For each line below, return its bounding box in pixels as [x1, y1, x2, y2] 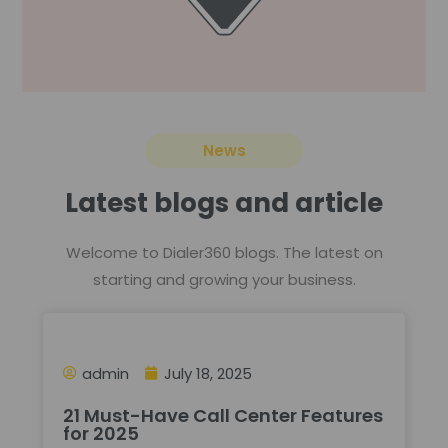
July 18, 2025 [163, 362, 252, 384]
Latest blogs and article [65, 184, 383, 221]
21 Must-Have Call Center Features [62, 402, 383, 428]
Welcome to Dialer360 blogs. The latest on [65, 241, 383, 263]
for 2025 [62, 420, 139, 446]
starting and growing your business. [92, 268, 356, 290]
